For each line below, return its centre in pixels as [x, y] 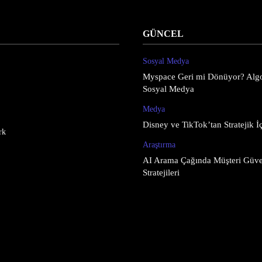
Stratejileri [161, 173]
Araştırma [159, 145]
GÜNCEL [163, 34]
